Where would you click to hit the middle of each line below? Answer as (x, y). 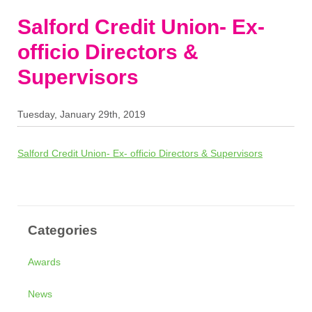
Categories (63, 231)
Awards (44, 262)
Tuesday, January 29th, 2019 (81, 114)
